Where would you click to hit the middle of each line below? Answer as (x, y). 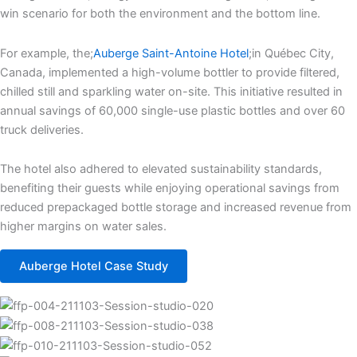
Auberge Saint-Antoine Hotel (171, 53)
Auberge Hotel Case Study (94, 266)
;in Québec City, (291, 53)
